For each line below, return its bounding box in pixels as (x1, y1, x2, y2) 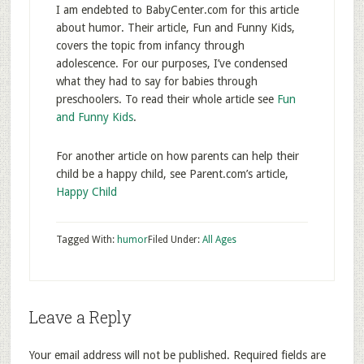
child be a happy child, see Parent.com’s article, (55, 167, 288, 180)
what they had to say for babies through (55, 75, 258, 88)
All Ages (201, 234, 236, 245)
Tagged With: (55, 234, 117, 245)
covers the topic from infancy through (55, 39, 245, 52)
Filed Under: (147, 234, 202, 245)
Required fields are (232, 349, 326, 362)
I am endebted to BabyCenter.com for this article (55, 3, 299, 16)
